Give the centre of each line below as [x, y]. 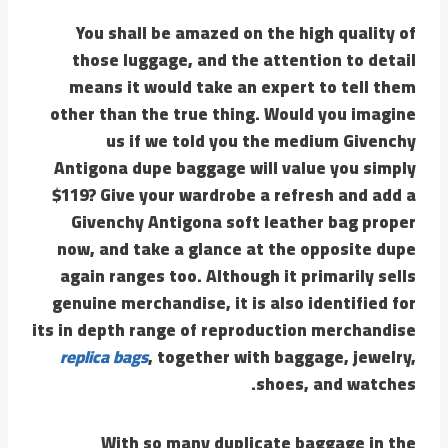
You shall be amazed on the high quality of [246, 32]
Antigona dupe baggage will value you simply [235, 167]
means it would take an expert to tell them [242, 86]
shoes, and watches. [336, 383]
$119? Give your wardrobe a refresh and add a [234, 194]
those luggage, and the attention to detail [244, 59]
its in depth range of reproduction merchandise [224, 329]
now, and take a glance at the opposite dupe [236, 248]
